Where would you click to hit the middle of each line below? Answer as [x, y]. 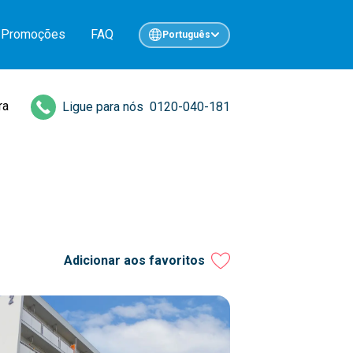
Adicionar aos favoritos [134, 260]
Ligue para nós [103, 107]
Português [186, 35]
